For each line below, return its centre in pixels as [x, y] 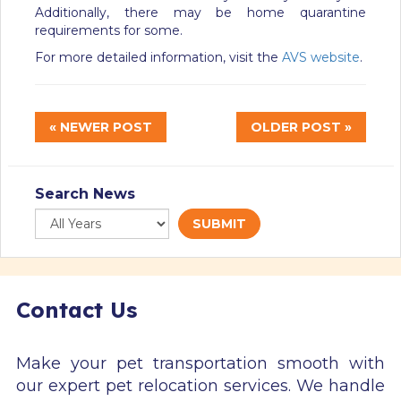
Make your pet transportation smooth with [200, 364]
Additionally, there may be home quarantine [200, 13]
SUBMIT [219, 224]
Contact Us [77, 310]
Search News [85, 194]
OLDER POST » [301, 128]
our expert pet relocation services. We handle [200, 386]
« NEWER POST [101, 128]
